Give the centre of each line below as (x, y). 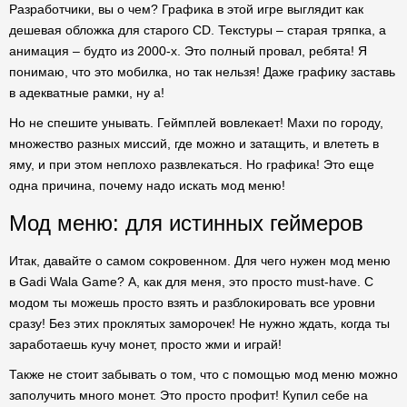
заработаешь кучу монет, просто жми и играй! (145, 344)
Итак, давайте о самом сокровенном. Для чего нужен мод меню (200, 261)
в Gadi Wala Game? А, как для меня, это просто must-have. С (191, 282)
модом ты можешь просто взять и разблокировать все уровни (192, 303)
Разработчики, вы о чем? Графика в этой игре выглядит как (186, 9)
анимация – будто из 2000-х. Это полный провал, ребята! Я (188, 51)
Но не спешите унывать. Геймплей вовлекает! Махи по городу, (196, 123)
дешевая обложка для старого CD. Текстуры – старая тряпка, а (198, 30)
